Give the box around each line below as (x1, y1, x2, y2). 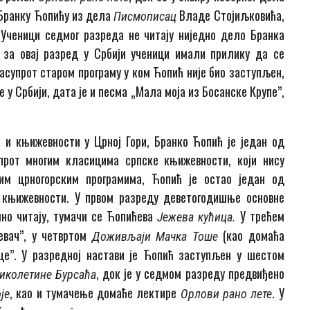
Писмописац (113, 9, 180, 24)
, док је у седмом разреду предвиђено (95, 264, 284, 283)
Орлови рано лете (180, 286, 273, 302)
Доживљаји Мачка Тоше (91, 229, 224, 244)
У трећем (239, 207, 284, 226)
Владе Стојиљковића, (179, 6, 284, 25)
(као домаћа (223, 226, 284, 245)
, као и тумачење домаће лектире (9, 284, 181, 302)
